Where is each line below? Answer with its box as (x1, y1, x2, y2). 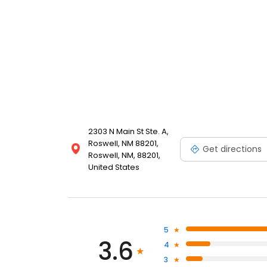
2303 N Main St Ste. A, (88, 126, 169, 138)
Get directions (203, 142, 262, 155)
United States (88, 162, 139, 173)
